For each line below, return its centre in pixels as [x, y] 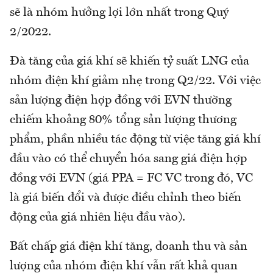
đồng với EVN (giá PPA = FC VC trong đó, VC [131, 179]
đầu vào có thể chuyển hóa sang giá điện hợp [128, 159]
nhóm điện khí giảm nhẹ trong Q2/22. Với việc [135, 81]
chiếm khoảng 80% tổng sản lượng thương [123, 120]
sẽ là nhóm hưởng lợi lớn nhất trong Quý [119, 13]
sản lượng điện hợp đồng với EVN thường [121, 101]
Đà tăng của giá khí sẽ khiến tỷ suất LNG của [129, 62]
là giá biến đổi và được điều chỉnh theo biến [126, 198]
